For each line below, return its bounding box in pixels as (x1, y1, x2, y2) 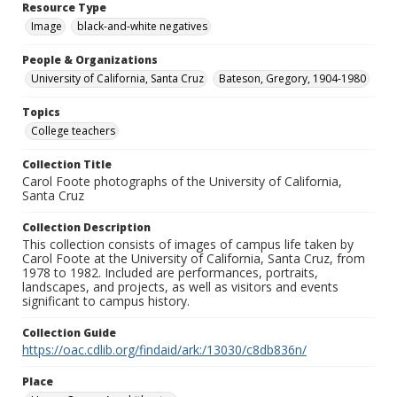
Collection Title (22, 157, 112, 173)
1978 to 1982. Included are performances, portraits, (22, 264, 318, 282)
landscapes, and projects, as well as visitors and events (22, 278, 339, 296)
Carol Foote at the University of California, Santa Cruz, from (22, 250, 365, 268)
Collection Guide (22, 325, 116, 341)
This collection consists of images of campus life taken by (22, 236, 354, 253)
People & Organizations (22, 52, 158, 68)
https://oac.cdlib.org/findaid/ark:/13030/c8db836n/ (22, 341, 307, 359)
